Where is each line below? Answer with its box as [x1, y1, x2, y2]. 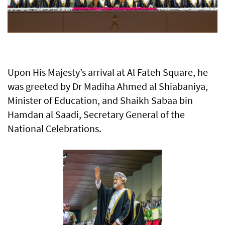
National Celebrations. [8, 122, 101, 135]
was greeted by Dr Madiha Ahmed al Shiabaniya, [8, 80, 208, 93]
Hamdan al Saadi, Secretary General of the [8, 108, 185, 121]
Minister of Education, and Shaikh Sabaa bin [8, 94, 193, 107]
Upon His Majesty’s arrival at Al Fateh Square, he [8, 66, 208, 79]
